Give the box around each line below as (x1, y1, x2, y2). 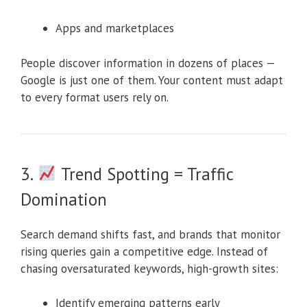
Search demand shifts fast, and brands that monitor (21, 226, 280, 242)
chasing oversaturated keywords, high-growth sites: (21, 260, 278, 276)
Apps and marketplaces (56, 21, 174, 36)
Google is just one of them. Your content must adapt (21, 72, 283, 88)
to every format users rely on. (21, 89, 169, 105)
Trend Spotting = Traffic (56, 162, 233, 185)
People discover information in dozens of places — (21, 55, 275, 71)
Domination (21, 188, 107, 210)
